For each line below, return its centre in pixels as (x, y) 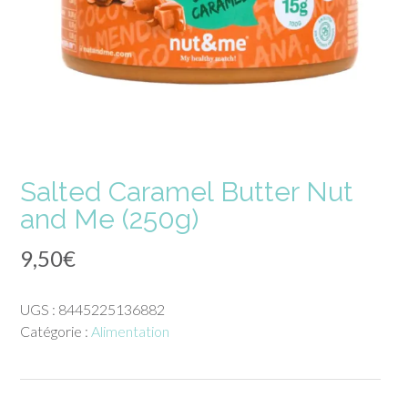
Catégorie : (56, 331)
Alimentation (130, 331)
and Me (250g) (109, 219)
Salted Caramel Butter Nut (187, 191)
